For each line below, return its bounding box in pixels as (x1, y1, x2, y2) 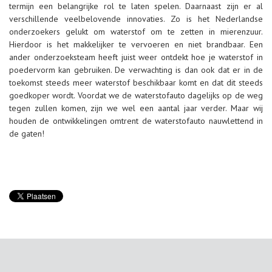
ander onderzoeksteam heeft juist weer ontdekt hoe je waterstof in (9, 51, 263, 63)
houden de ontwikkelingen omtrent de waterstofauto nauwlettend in (9, 115, 263, 126)
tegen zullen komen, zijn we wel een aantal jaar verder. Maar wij (9, 102, 263, 114)
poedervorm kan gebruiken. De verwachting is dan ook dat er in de (9, 64, 263, 75)
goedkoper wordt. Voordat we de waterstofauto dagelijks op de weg (9, 89, 263, 101)
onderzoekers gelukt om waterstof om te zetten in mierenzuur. (9, 25, 263, 37)
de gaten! (9, 127, 44, 139)
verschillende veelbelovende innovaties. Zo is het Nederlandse (9, 13, 263, 24)
